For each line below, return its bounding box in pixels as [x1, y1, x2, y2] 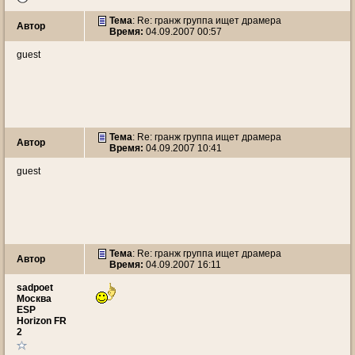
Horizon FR [17, 315, 67, 326]
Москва [17, 293, 52, 304]
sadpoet [17, 282, 53, 293]
